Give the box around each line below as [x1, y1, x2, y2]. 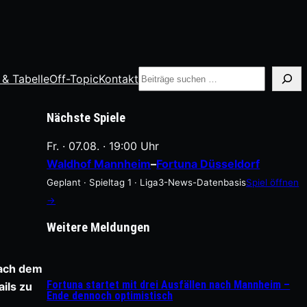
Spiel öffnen [246, 177, 299, 188]
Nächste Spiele [47, 110, 126, 125]
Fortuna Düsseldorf [156, 157, 260, 171]
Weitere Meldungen [47, 220, 151, 236]
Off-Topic [49, 72, 99, 86]
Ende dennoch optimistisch [47, 289, 173, 303]
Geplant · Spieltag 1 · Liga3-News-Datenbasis [47, 177, 247, 188]
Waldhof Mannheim [47, 157, 151, 171]
